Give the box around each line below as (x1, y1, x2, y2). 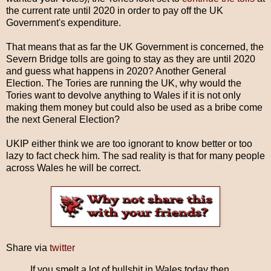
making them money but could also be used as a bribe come (6, 102, 263, 113)
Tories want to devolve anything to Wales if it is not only (6, 90, 241, 101)
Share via (6, 243, 50, 253)
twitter (50, 243, 75, 253)
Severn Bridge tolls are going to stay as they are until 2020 (6, 54, 255, 65)
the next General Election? (6, 114, 120, 125)
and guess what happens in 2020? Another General (6, 66, 226, 77)
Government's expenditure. (6, 18, 121, 28)
